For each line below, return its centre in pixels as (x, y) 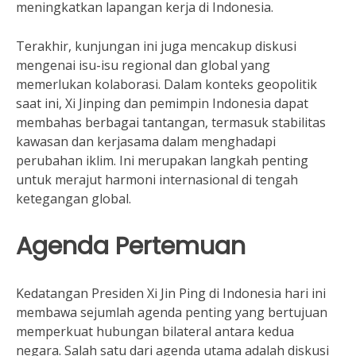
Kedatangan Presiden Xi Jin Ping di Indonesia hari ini (171, 293)
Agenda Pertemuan (131, 246)
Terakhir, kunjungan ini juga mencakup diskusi (156, 46)
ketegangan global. (74, 199)
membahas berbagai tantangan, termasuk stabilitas (171, 122)
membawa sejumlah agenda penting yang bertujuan (172, 312)
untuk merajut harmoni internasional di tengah (157, 180)
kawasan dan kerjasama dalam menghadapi (146, 141)
